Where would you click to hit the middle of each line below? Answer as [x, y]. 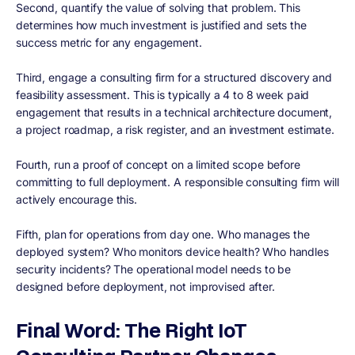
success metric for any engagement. [109, 42]
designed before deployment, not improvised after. [145, 286]
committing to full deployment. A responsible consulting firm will [177, 181]
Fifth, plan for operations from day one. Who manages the [163, 234]
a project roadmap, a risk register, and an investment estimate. [175, 129]
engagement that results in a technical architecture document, [174, 112]
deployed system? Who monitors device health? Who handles [172, 251]
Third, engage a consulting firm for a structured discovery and [174, 77]
